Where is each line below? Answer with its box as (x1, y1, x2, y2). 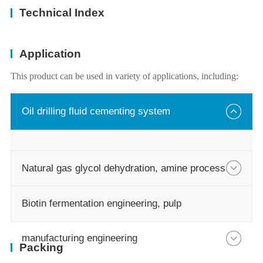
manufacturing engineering (21, 232, 137, 244)
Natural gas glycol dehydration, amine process (21, 162, 225, 174)
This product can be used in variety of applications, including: (10, 71, 238, 82)
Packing (19, 241, 63, 254)
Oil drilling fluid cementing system (21, 105, 170, 117)
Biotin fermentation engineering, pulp (21, 198, 181, 210)
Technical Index (19, 6, 104, 19)
